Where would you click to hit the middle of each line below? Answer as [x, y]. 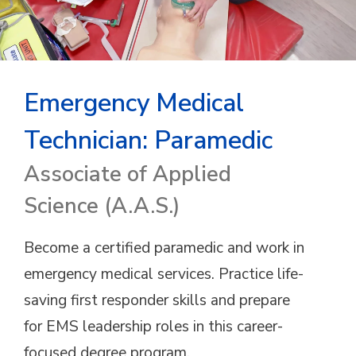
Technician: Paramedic [148, 140]
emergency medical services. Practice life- [164, 274]
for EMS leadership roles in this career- [153, 327]
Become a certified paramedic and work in [164, 248]
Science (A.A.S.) [102, 206]
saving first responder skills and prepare [157, 300]
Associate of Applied [128, 174]
